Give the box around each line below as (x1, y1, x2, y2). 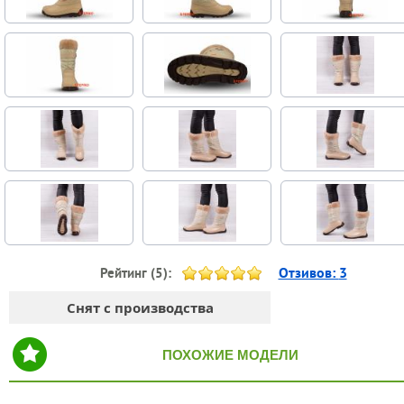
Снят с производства (66, 298, 214, 317)
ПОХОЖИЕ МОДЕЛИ (161, 347, 298, 363)
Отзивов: (278, 263, 339, 283)
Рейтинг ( (99, 264, 155, 282)
